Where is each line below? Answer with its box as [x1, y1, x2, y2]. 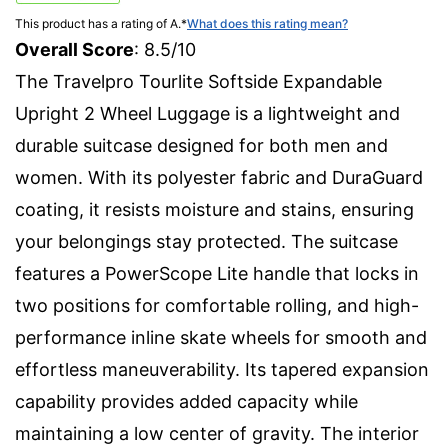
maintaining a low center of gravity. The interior [15, 422, 419, 444]
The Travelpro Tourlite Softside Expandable [15, 70, 382, 92]
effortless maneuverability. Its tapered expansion [15, 358, 429, 380]
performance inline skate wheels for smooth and [15, 326, 427, 348]
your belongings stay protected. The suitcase [15, 230, 398, 252]
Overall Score [15, 38, 134, 60]
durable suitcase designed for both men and [15, 134, 388, 156]
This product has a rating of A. [15, 15, 181, 31]
